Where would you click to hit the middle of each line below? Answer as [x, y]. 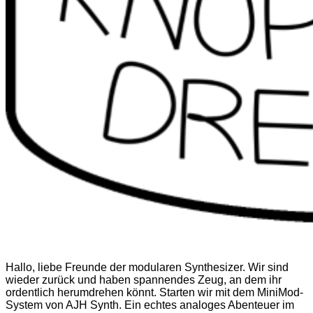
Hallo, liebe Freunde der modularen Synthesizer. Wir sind [147, 267]
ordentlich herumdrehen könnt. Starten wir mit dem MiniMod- [154, 292]
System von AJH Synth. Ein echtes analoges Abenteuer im [150, 305]
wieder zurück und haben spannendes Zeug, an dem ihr [144, 279]
